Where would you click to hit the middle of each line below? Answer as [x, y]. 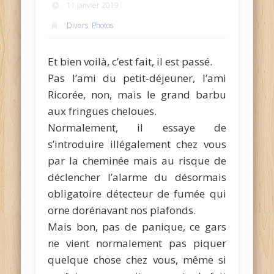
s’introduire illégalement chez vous [137, 144]
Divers [78, 25]
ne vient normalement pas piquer [137, 243]
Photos [103, 25]
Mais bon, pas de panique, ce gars [137, 226]
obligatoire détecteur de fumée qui [137, 193]
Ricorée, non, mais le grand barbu [137, 94]
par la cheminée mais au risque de [137, 160]
